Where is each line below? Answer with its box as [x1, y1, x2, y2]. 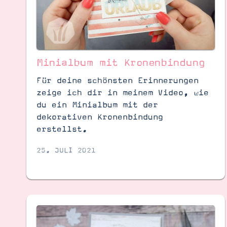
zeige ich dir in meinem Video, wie [36, 88, 209, 97]
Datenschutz [123, 171, 179, 180]
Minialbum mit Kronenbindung [36, 57, 205, 68]
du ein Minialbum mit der [36, 100, 158, 109]
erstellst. [36, 124, 87, 134]
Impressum [63, 171, 109, 180]
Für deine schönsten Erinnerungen [36, 75, 199, 85]
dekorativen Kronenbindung [36, 112, 163, 122]
